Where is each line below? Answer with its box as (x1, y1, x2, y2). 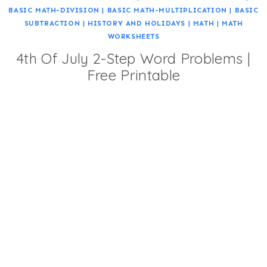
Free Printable (86, 66, 181, 85)
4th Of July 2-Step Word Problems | (17, 49, 250, 68)
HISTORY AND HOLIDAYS (87, 19, 185, 28)
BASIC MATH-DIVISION (8, 6, 100, 15)
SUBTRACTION (24, 19, 80, 28)
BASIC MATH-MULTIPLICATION (107, 6, 227, 15)
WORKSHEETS (107, 32, 160, 41)
